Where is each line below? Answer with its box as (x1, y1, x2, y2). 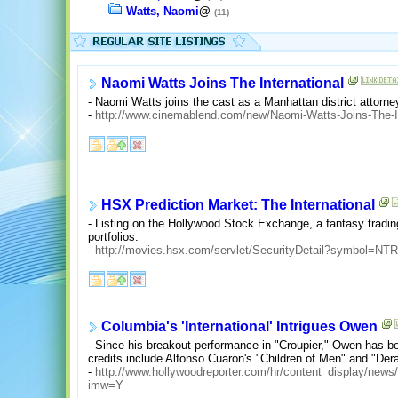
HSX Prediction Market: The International (101, 197, 375, 213)
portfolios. (88, 230, 139, 244)
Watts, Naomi (125, 4, 199, 19)
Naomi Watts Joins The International (101, 76, 344, 92)
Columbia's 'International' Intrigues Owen (101, 319, 378, 335)
